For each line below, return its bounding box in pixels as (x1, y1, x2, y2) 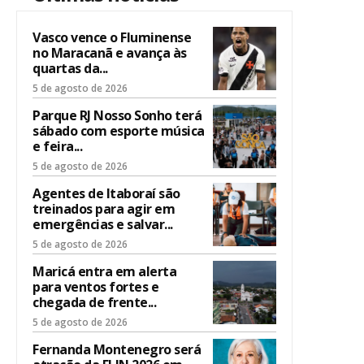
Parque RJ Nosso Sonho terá (32, 106, 201, 124)
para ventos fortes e (32, 277, 158, 296)
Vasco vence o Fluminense (32, 28, 191, 46)
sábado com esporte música (32, 121, 205, 140)
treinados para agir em (32, 199, 175, 218)
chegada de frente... (32, 292, 156, 311)
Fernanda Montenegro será (32, 340, 201, 358)
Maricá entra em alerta (32, 262, 176, 280)
